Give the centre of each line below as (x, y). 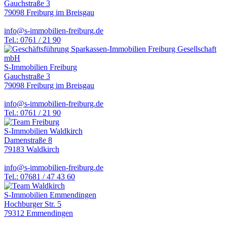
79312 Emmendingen (39, 213)
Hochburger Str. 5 (33, 204)
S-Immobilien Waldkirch (43, 131)
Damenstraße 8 (28, 140)
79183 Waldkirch (32, 149)
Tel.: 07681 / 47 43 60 (40, 177)
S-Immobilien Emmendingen (50, 195)
